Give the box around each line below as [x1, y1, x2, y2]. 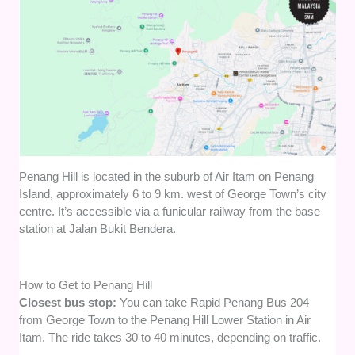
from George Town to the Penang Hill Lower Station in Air [19, 313, 311, 327]
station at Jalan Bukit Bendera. [19, 222, 177, 236]
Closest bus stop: [19, 296, 120, 310]
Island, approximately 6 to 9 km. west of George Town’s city [19, 187, 327, 201]
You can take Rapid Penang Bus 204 [120, 296, 310, 310]
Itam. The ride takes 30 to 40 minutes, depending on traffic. [19, 330, 322, 345]
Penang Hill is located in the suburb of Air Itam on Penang [19, 170, 315, 184]
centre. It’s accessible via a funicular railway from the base [19, 204, 321, 219]
